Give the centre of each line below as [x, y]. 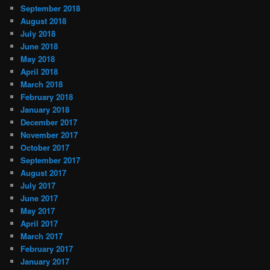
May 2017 [38, 210]
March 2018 [42, 84]
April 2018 [39, 71]
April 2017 [39, 223]
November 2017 [49, 134]
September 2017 [51, 160]
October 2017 [45, 147]
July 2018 [38, 33]
